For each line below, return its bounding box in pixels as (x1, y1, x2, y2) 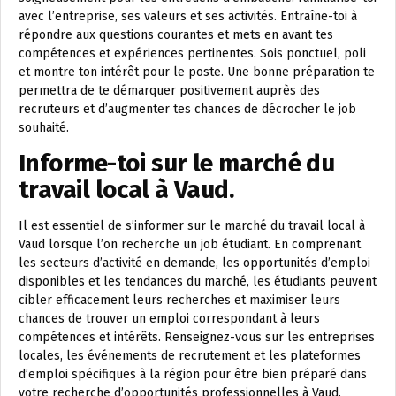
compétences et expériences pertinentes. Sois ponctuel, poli (19, 46, 366, 61)
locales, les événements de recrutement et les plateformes (19, 348, 361, 363)
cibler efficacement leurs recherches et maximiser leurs (19, 293, 340, 308)
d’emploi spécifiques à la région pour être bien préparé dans (19, 367, 367, 382)
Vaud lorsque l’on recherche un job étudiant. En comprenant (19, 237, 361, 252)
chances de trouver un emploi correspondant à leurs (19, 311, 320, 326)
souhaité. (19, 120, 69, 135)
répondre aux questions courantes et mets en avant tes (19, 27, 333, 42)
